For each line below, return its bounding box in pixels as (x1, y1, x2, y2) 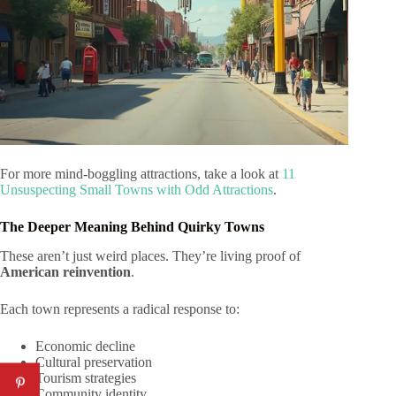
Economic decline (35, 338, 135, 354)
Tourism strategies (35, 369, 136, 385)
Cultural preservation (35, 354, 152, 369)
